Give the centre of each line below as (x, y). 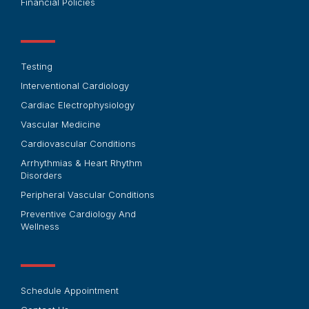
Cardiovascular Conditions (79, 143)
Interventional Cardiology (75, 85)
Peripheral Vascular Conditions (88, 194)
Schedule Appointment (70, 290)
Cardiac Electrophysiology (78, 104)
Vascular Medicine (61, 124)
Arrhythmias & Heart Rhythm (82, 162)
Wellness (40, 226)
